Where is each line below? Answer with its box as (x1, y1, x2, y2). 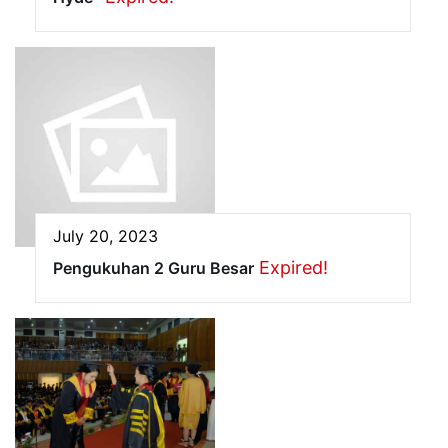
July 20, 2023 (53, 226, 158, 247)
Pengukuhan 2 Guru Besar (53, 258, 254, 279)
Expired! (259, 257, 328, 279)
